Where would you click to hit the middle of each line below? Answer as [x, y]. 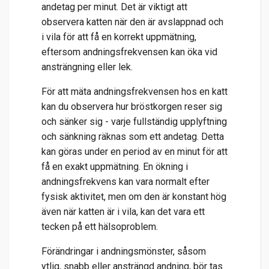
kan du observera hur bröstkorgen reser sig [132, 106]
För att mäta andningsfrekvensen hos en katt [134, 91]
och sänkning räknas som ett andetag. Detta [133, 136]
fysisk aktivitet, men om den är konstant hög [134, 196]
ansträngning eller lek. [87, 67]
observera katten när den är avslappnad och [132, 22]
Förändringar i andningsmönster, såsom [124, 251]
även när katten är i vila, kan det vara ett [123, 211]
